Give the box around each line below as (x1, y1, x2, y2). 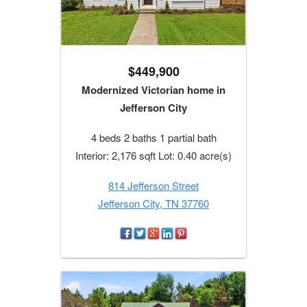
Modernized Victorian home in (82, 82, 225, 98)
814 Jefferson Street (108, 178, 199, 193)
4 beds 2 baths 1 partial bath (90, 130, 217, 145)
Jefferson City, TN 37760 (98, 196, 209, 211)
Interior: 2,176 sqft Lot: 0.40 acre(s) (75, 148, 232, 163)
